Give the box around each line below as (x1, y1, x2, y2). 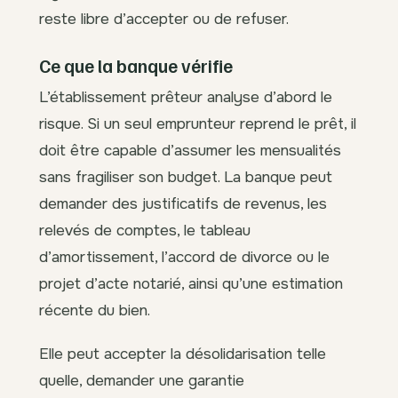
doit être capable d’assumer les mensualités (39, 139, 341, 160)
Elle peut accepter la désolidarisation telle (39, 343, 326, 363)
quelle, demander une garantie (39, 370, 244, 390)
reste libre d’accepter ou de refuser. (39, 9, 289, 29)
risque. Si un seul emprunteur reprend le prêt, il (39, 113, 356, 133)
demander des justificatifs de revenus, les (39, 193, 327, 213)
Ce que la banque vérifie (39, 54, 233, 78)
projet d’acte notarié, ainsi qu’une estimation (39, 273, 343, 293)
